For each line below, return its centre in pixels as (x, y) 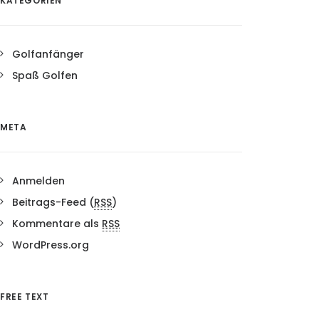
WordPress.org (51, 245)
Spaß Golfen (45, 75)
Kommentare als (57, 224)
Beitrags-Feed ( (53, 202)
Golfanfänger (48, 54)
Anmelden (38, 181)
